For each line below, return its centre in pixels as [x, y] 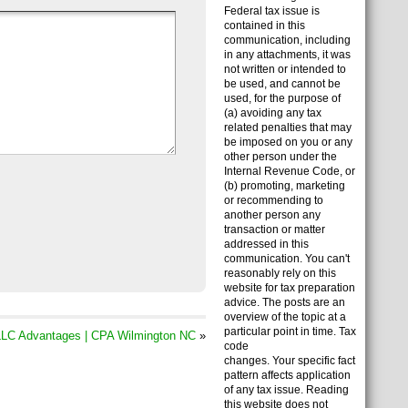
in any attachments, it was [287, 55]
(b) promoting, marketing [285, 186]
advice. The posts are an [285, 302]
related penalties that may [288, 127]
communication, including [287, 40]
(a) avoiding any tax [273, 113]
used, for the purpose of [282, 98]
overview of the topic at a [285, 317]
